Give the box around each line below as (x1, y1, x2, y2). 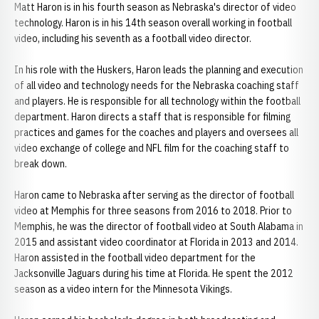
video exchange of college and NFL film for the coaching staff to (14, 142, 289, 155)
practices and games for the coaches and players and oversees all (14, 126, 298, 139)
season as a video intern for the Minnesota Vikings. (14, 283, 232, 296)
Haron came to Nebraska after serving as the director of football (14, 189, 294, 202)
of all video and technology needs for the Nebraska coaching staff (14, 79, 299, 92)
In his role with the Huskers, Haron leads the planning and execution (14, 63, 303, 76)
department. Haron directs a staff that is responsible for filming (14, 110, 291, 123)
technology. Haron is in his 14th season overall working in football (14, 16, 292, 29)
